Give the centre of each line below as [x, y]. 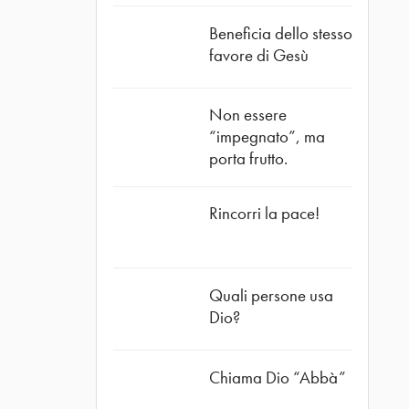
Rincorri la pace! [264, 214]
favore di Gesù [258, 55]
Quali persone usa [271, 296]
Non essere [247, 115]
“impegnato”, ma [267, 137]
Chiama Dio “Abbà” [277, 377]
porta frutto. [248, 159]
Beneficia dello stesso [280, 33]
